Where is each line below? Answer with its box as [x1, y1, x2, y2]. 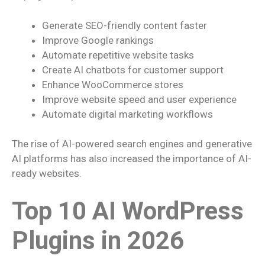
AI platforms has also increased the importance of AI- [12, 153, 251, 164]
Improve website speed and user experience [42, 93, 237, 105]
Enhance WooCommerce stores [42, 78, 183, 91]
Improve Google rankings [42, 34, 154, 46]
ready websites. [12, 167, 82, 179]
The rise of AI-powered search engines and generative [12, 138, 252, 150]
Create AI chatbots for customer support [42, 63, 224, 76]
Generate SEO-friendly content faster [42, 19, 207, 31]
